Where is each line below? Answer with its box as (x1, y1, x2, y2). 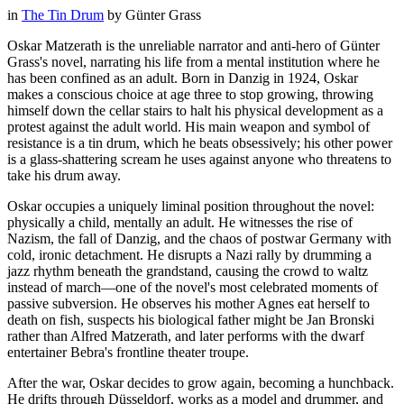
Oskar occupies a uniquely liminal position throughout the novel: (7, 197, 374, 214)
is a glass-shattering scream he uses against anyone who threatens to (7, 151, 391, 167)
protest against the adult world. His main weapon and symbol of (7, 118, 370, 134)
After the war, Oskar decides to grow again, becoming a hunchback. (7, 374, 394, 390)
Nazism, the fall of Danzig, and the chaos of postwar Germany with (7, 230, 391, 246)
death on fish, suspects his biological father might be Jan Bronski (7, 311, 374, 327)
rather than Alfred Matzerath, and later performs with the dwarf (7, 327, 364, 344)
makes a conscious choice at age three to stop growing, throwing (7, 86, 373, 102)
